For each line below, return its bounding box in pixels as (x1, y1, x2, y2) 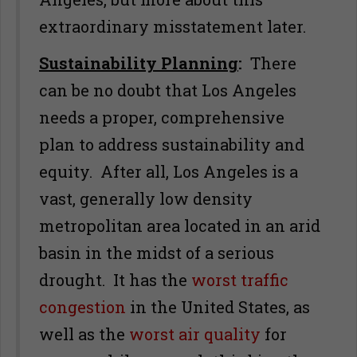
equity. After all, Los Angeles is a (39, 161, 298, 182)
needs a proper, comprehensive (39, 107, 284, 127)
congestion (39, 296, 126, 317)
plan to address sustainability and (39, 134, 304, 155)
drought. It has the (39, 269, 191, 290)
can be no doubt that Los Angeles (39, 80, 296, 100)
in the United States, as (126, 296, 310, 317)
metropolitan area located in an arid (39, 215, 320, 236)
